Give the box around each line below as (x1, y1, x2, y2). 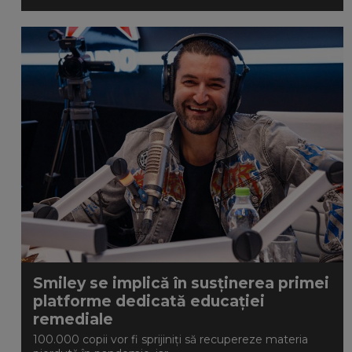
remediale (33, 310, 113, 328)
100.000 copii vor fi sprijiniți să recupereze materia (33, 332, 308, 346)
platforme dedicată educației (33, 292, 265, 310)
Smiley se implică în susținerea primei (33, 274, 329, 292)
